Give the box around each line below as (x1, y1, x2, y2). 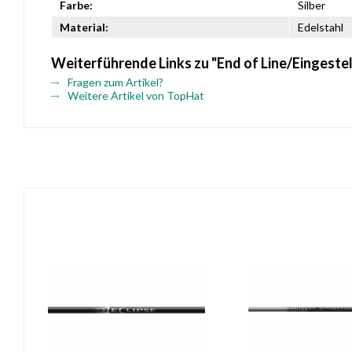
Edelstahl (298, 20, 343, 34)
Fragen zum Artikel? (65, 75, 163, 89)
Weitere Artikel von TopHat (65, 89, 204, 102)
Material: (60, 20, 108, 34)
